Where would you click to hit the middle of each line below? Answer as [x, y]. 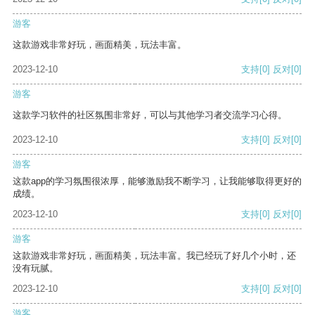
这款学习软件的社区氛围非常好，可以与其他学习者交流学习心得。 [150, 115]
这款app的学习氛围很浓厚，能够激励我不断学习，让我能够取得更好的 [157, 181]
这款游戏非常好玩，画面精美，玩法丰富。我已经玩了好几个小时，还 [154, 256]
